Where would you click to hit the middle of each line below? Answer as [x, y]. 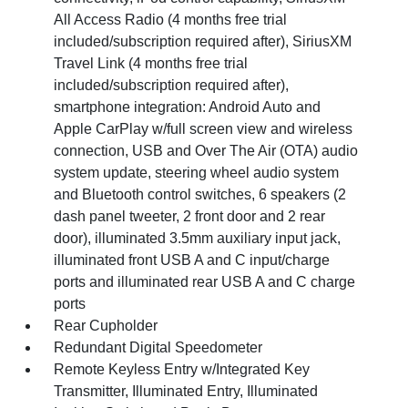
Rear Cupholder [106, 325]
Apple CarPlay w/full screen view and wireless [204, 128]
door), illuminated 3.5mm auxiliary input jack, [198, 238]
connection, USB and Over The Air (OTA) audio [206, 150]
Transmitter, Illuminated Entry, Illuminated [186, 391]
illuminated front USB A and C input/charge [192, 260]
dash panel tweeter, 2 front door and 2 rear [190, 216]
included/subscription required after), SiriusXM [203, 41]
